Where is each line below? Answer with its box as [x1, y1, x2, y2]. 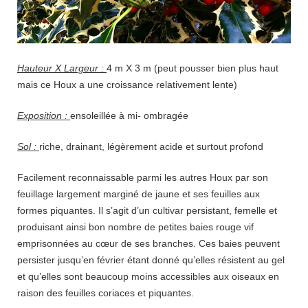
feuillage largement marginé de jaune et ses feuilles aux [17, 188, 260, 199]
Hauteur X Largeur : [17, 62, 107, 74]
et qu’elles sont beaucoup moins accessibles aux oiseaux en [17, 270, 279, 282]
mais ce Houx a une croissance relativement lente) [17, 78, 237, 90]
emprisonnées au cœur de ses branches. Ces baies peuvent [17, 237, 280, 249]
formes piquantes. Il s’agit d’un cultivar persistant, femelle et [17, 204, 277, 216]
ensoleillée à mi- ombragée [70, 109, 188, 121]
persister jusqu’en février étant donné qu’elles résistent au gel [17, 254, 285, 265]
